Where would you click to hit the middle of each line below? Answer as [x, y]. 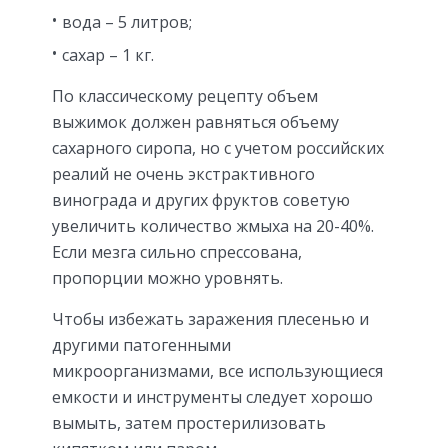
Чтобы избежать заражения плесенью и [210, 319]
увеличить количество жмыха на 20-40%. [213, 226]
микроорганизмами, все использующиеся [217, 371]
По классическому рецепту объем [185, 96]
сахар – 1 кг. [108, 55]
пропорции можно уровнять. [167, 278]
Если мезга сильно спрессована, [177, 252]
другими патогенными [141, 345]
